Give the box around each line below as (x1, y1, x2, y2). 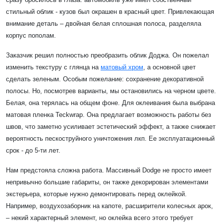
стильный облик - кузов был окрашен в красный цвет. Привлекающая (6, 7, 214, 15)
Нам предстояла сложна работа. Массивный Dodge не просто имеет (6, 166, 212, 174)
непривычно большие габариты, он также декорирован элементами (6, 178, 208, 186)
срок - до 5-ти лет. (6, 146, 60, 154)
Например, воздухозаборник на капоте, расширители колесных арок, (6, 202, 213, 210)
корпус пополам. (6, 31, 56, 39)
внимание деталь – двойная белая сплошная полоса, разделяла (6, 19, 201, 27)
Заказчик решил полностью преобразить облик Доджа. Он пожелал (6, 51, 209, 59)
